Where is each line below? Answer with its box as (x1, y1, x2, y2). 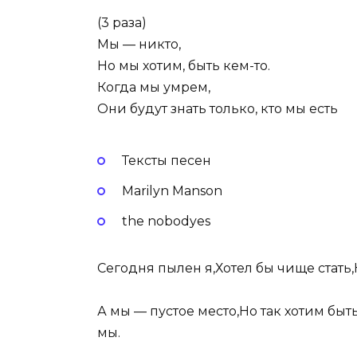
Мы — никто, (97, 36, 181, 52)
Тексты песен (121, 152, 211, 168)
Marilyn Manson (121, 183, 222, 199)
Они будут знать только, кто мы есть (97, 100, 338, 116)
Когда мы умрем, (97, 79, 210, 95)
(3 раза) (97, 14, 147, 30)
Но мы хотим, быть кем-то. (97, 57, 270, 73)
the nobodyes (121, 214, 210, 229)
